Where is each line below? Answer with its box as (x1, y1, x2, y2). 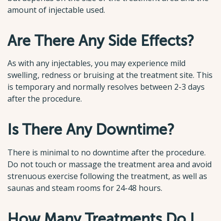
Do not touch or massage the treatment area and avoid (7, 159, 212, 170)
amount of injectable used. (7, 4, 105, 15)
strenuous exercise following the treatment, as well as (7, 171, 207, 182)
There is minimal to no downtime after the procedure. (7, 147, 206, 158)
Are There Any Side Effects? (7, 32, 194, 49)
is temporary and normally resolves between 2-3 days (7, 81, 205, 93)
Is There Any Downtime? (7, 121, 175, 139)
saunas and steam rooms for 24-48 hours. (7, 183, 162, 194)
